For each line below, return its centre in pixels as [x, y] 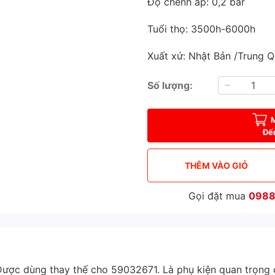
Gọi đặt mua [219, 196]
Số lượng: [170, 85]
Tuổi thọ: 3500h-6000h [201, 29]
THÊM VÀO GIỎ [216, 165]
